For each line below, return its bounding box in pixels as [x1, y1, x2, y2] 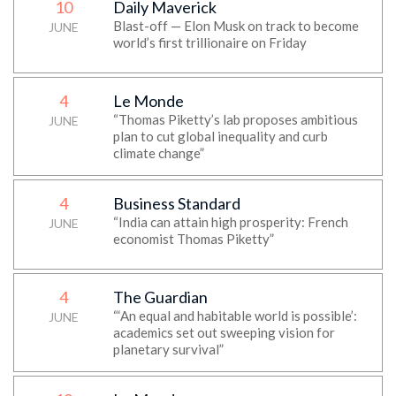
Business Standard [112, 194, 240, 213]
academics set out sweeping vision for [112, 324, 335, 340]
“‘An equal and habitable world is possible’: [112, 308, 357, 324]
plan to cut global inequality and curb [112, 128, 328, 144]
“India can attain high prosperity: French [112, 214, 348, 230]
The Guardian [112, 287, 208, 307]
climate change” [112, 145, 204, 161]
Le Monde [112, 91, 184, 110]
